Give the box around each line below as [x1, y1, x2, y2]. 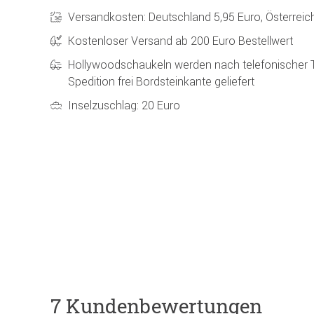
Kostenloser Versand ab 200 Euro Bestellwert [68, 33, 293, 48]
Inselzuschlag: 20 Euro [68, 97, 180, 112]
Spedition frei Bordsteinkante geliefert [68, 74, 254, 88]
